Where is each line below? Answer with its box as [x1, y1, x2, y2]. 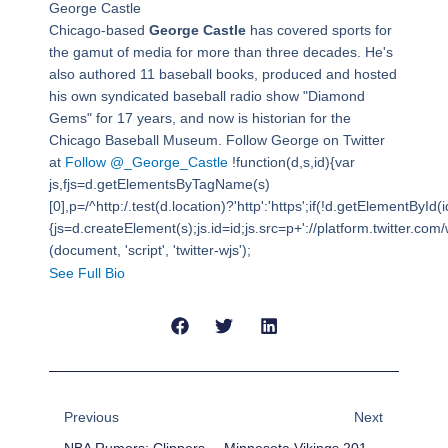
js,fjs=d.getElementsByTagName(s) [48, 175, 270, 192]
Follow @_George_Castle [64, 153, 228, 170]
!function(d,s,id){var [227, 153, 355, 170]
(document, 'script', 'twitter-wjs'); [48, 241, 251, 258]
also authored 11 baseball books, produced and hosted [48, 65, 397, 82]
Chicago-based [48, 21, 149, 38]
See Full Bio [48, 264, 125, 281]
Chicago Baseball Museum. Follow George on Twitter [48, 131, 385, 148]
